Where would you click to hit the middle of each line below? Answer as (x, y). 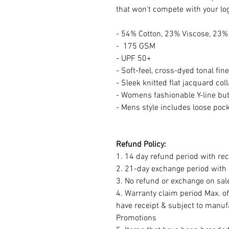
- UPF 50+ (134, 59)
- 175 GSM (136, 47)
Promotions (136, 219)
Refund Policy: (141, 145)
